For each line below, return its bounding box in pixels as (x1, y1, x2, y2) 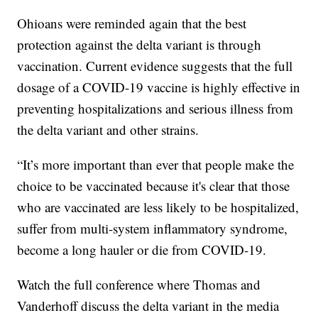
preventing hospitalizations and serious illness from (17, 99, 294, 117)
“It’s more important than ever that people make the (17, 155, 295, 173)
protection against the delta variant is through (17, 35, 262, 53)
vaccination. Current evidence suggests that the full (17, 56, 293, 75)
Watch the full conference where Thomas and (17, 275, 261, 293)
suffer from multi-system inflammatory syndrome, (17, 219, 288, 237)
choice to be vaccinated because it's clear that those (17, 176, 290, 194)
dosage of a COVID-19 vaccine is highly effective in (17, 77, 301, 96)
